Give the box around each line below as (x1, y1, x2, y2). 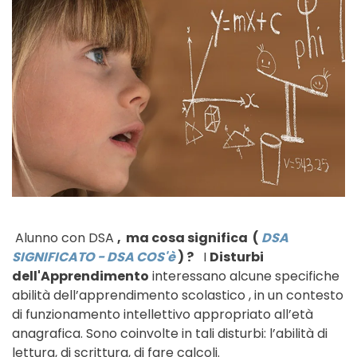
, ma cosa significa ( (117, 228, 259, 247)
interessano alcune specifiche (149, 266, 339, 285)
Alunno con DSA (12, 228, 117, 247)
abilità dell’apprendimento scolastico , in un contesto (12, 285, 343, 304)
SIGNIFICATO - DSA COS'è (12, 247, 178, 266)
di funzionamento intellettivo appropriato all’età (12, 304, 313, 324)
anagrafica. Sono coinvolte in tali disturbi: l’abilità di (12, 324, 328, 343)
